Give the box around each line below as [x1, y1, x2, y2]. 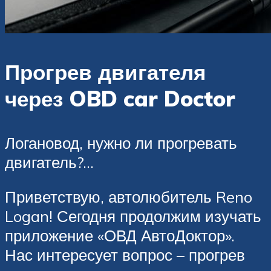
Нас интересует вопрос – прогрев [5, 245, 245, 265]
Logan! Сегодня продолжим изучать [5, 206, 261, 226]
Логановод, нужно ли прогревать [5, 132, 237, 152]
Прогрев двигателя [5, 58, 206, 85]
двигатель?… [5, 152, 94, 172]
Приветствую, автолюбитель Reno [5, 187, 252, 207]
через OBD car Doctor [5, 85, 235, 112]
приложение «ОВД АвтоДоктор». [5, 226, 235, 246]
